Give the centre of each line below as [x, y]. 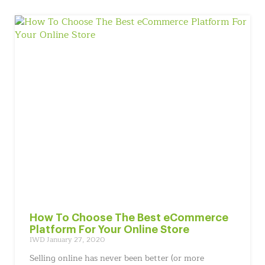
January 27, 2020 [76, 240]
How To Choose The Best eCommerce [129, 218]
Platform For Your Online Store [109, 230]
